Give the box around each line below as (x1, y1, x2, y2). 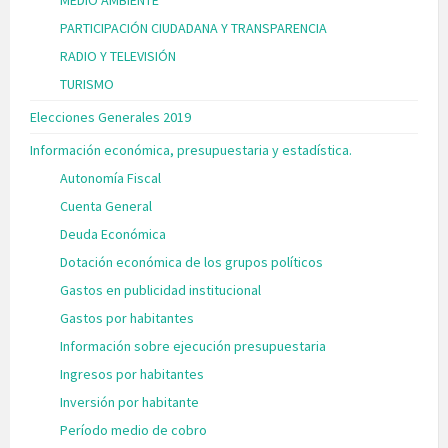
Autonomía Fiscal (60, 169, 161, 188)
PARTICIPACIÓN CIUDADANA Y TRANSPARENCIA (60, 19, 327, 38)
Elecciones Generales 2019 (30, 108, 191, 127)
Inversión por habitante (60, 393, 199, 412)
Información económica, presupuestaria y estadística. (30, 141, 352, 160)
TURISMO (60, 75, 114, 94)
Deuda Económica (60, 225, 166, 244)
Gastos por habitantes (60, 309, 194, 328)
